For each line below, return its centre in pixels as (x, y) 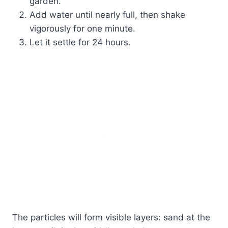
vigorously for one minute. (82, 28)
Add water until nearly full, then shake (107, 15)
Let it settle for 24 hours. (80, 42)
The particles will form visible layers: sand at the (111, 217)
